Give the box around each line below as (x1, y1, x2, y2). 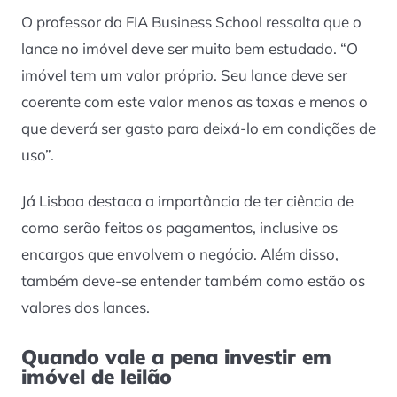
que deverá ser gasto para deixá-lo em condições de (21, 118, 376, 137)
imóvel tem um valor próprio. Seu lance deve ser (21, 65, 347, 84)
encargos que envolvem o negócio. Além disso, (21, 245, 339, 264)
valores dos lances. (21, 298, 150, 317)
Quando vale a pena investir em (21, 344, 331, 370)
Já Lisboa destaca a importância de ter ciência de (21, 191, 354, 211)
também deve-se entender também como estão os (21, 271, 365, 291)
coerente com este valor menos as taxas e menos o (21, 91, 368, 111)
